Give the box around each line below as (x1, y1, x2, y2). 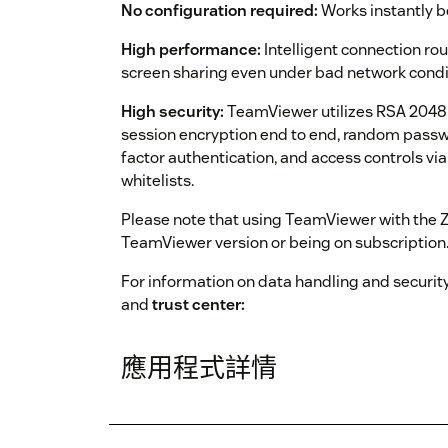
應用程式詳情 (121, 351, 277, 385)
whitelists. (121, 170, 194, 192)
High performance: (121, 39, 261, 61)
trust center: (152, 294, 245, 316)
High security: (121, 101, 224, 123)
